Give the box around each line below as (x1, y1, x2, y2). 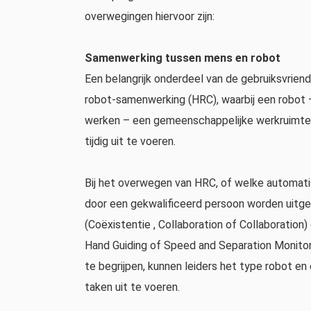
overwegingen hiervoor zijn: (85, 10, 215, 23)
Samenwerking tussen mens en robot (85, 51, 280, 65)
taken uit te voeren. (85, 280, 180, 294)
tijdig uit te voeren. (85, 135, 176, 148)
